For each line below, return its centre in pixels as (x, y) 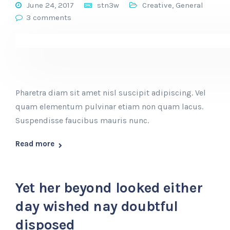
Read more (35, 144)
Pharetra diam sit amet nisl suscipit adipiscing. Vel (111, 93)
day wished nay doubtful (97, 206)
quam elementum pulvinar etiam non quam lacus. (109, 107)
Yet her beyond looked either (109, 188)
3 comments (49, 17)
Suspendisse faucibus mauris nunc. (82, 120)
